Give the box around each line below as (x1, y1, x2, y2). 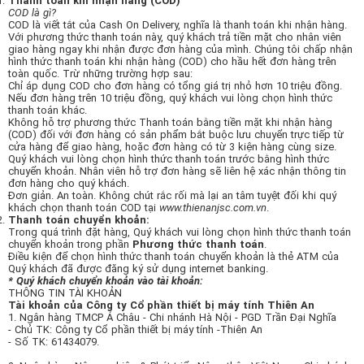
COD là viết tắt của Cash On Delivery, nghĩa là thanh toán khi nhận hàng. (8, 19, 347, 31)
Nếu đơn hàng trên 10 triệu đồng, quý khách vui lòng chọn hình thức (8, 92, 332, 104)
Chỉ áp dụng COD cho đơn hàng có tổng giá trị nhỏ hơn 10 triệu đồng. (8, 80, 342, 92)
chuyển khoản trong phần (8, 238, 132, 250)
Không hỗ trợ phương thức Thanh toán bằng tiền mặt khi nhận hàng (8, 116, 332, 128)
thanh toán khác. (8, 104, 87, 116)
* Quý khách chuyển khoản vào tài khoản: (8, 275, 203, 287)
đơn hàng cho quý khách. (8, 177, 129, 189)
